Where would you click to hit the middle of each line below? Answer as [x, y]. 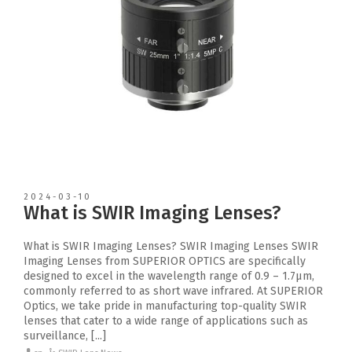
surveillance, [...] [65, 336]
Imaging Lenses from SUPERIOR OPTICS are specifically [165, 262]
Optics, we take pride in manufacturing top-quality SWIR [165, 306]
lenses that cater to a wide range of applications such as [166, 321]
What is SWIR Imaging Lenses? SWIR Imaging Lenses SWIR [171, 247]
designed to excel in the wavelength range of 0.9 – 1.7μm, [169, 277]
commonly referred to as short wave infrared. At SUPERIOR [173, 291]
